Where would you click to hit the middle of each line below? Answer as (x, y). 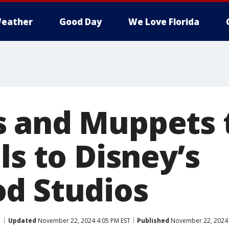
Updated (22, 220)
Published (153, 220)
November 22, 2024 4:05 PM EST (83, 220)
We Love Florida (164, 22)
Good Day (81, 22)
